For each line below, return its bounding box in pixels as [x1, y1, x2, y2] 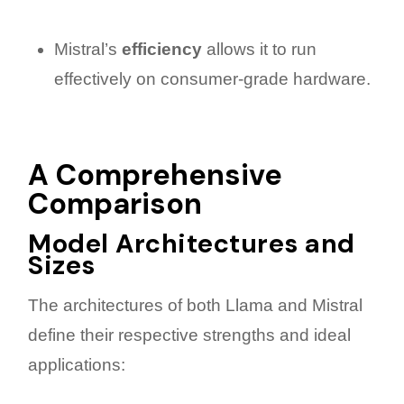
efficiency [121, 39, 202, 59]
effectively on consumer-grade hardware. [53, 69, 371, 88]
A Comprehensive [28, 155, 282, 194]
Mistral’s [53, 39, 122, 59]
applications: [28, 354, 125, 374]
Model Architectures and [28, 225, 355, 261]
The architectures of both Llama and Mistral [28, 295, 363, 315]
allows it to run [201, 39, 317, 59]
